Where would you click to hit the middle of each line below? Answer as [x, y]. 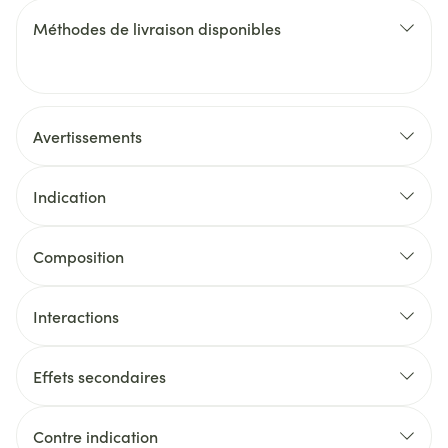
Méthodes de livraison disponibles [157, 28]
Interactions [76, 316]
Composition [78, 256]
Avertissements [87, 136]
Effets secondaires [99, 376]
